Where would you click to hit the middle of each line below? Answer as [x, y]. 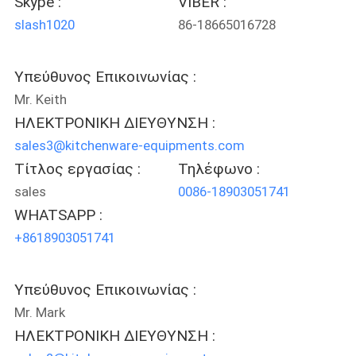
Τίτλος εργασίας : [77, 168]
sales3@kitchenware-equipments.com [129, 145]
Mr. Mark [39, 312]
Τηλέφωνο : [219, 168]
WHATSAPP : [58, 215]
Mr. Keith [40, 99]
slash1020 [44, 25]
